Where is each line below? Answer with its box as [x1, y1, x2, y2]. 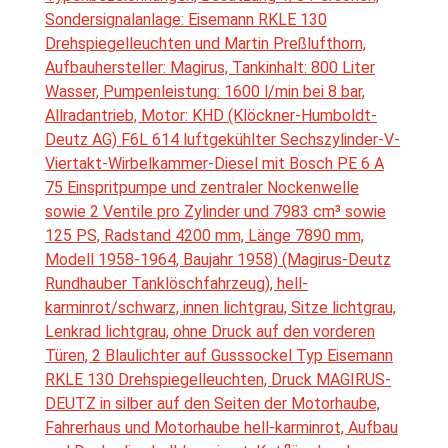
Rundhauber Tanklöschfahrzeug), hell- [45, 274, 308, 294]
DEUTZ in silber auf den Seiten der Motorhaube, [45, 394, 380, 414]
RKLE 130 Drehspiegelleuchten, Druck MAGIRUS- [45, 370, 391, 390]
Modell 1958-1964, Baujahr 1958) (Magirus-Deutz [45, 250, 391, 270]
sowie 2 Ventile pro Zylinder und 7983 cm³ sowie [45, 202, 386, 222]
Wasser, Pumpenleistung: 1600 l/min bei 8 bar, [45, 82, 365, 102]
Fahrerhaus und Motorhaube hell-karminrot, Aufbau [45, 418, 398, 438]
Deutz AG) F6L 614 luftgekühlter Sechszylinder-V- [45, 130, 400, 150]
